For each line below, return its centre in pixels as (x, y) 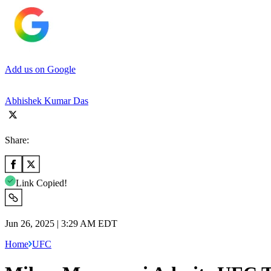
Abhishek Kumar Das (47, 100)
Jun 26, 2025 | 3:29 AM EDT (61, 223)
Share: (17, 140)
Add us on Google (40, 69)
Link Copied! (41, 183)
